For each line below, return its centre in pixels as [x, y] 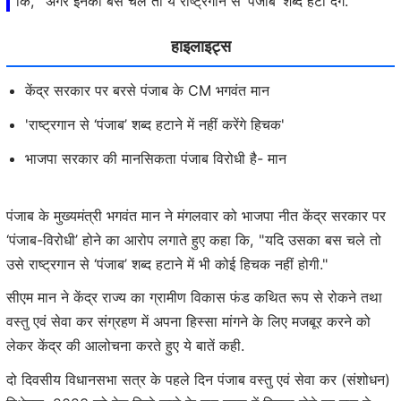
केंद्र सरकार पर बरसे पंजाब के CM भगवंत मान [147, 91]
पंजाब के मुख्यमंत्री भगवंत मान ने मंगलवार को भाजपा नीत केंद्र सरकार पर [196, 215]
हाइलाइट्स [200, 45]
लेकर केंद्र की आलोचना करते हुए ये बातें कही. [125, 346]
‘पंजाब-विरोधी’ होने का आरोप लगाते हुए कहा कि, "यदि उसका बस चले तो [194, 239]
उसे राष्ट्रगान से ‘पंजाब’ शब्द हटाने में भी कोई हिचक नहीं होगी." [167, 264]
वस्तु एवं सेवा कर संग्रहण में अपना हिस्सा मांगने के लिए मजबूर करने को [188, 322]
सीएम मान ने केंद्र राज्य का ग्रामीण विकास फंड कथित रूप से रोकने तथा [194, 298]
